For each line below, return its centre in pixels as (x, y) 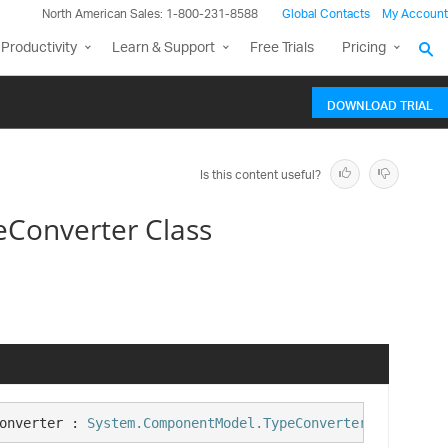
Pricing (364, 48)
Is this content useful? (260, 175)
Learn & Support (163, 48)
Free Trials (282, 48)
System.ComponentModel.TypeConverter (227, 422)
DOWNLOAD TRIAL (380, 103)
